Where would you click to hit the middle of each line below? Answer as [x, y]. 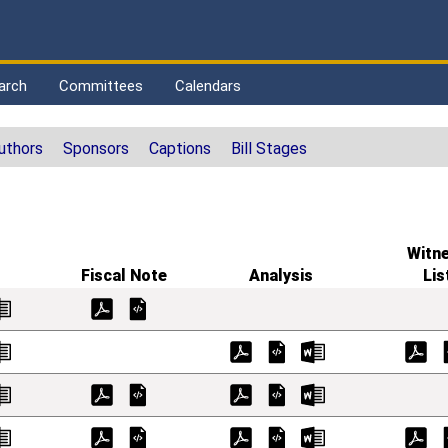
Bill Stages [269, 149]
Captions [180, 149]
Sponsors [96, 149]
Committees [101, 86]
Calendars [208, 86]
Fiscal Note [123, 276]
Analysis [280, 276]
